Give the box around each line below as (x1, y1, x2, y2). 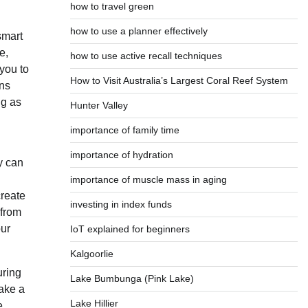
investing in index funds (69, 199, 172, 210)
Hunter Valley (69, 100, 128, 111)
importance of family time (69, 124, 179, 135)
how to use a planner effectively (69, 25, 208, 36)
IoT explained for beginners (69, 223, 190, 234)
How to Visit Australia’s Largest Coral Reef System (69, 75, 288, 86)
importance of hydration (69, 149, 173, 160)
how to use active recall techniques (69, 50, 222, 61)
